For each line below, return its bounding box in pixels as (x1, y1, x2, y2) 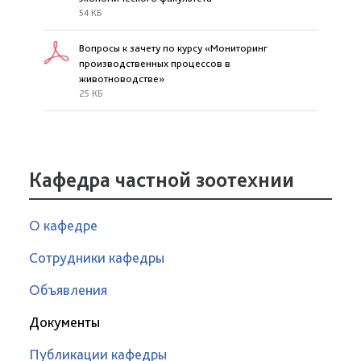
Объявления (29, 281, 107, 298)
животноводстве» (79, 73, 164, 85)
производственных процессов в (79, 57, 230, 69)
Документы (29, 313, 100, 330)
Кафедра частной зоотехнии (29, 167, 294, 192)
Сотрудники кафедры (29, 249, 164, 266)
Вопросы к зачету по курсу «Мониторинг (79, 42, 268, 54)
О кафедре (29, 217, 98, 234)
